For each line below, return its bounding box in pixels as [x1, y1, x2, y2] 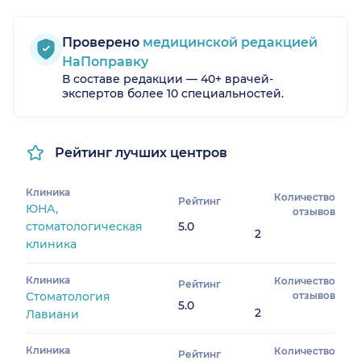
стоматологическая [26, 218, 143, 234]
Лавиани [26, 306, 79, 322]
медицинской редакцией [139, 34, 317, 50]
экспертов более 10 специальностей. [62, 85, 284, 101]
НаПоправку [62, 53, 148, 69]
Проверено [62, 34, 139, 50]
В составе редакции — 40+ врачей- [62, 71, 273, 86]
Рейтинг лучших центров [55, 144, 227, 160]
